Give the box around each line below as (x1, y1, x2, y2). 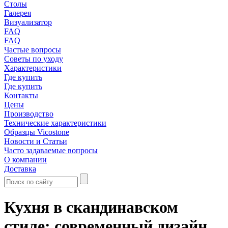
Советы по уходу (4, 54, 63, 63)
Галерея (4, 9, 31, 17)
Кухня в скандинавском (4, 198, 178, 217)
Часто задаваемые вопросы (4, 146, 98, 155)
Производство (4, 109, 53, 118)
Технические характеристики (4, 119, 106, 127)
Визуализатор (4, 18, 52, 26)
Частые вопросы (4, 45, 61, 54)
